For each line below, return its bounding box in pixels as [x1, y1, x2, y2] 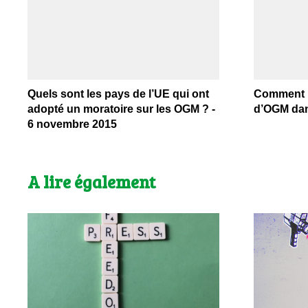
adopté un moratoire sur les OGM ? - [27, 103, 215, 115]
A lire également [27, 170, 155, 194]
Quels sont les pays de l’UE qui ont [27, 88, 209, 100]
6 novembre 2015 [27, 118, 117, 131]
